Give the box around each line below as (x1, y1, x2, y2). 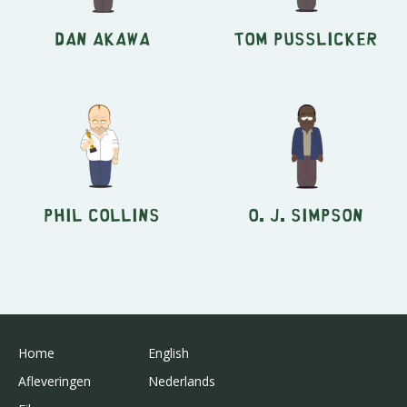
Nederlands (147, 372, 215, 390)
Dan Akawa (54, 33, 150, 42)
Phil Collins (44, 209, 160, 218)
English (147, 343, 189, 362)
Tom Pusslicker (233, 33, 377, 42)
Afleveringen (18, 372, 91, 390)
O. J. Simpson (247, 209, 363, 218)
